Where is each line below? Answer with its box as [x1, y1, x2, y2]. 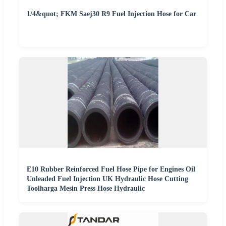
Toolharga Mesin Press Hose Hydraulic [27, 185, 145, 193]
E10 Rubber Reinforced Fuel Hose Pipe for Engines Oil [27, 165, 195, 174]
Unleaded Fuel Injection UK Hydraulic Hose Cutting [27, 175, 188, 183]
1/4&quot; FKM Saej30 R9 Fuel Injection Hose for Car [27, 10, 196, 18]
